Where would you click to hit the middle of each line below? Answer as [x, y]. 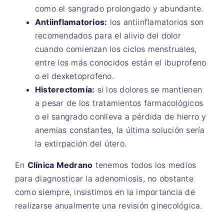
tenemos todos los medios [144, 165]
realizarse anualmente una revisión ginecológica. [109, 205]
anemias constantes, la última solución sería [120, 130]
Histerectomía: [65, 89]
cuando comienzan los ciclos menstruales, [116, 49]
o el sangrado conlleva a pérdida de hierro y [121, 116]
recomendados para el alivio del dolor [108, 35]
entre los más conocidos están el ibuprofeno [121, 62]
